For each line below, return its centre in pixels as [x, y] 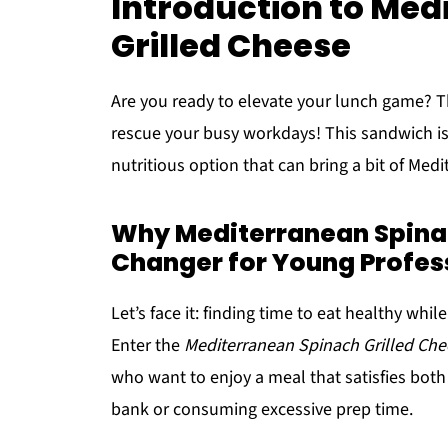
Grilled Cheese [231, 45]
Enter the [147, 345]
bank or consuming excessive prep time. [262, 409]
